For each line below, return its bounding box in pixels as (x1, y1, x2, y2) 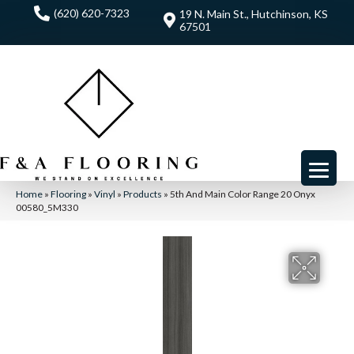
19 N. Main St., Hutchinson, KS (179, 7, 328, 21)
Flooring (51, 187, 86, 200)
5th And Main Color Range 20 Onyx (170, 187, 315, 200)
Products (123, 187, 162, 200)
